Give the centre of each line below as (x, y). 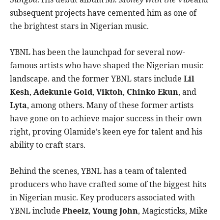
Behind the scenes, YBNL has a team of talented (98, 171)
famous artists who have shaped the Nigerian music (107, 66)
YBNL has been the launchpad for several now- (97, 52)
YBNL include (36, 211)
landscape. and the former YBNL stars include (96, 79)
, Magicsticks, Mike (173, 211)
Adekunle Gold (63, 92)
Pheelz (75, 211)
